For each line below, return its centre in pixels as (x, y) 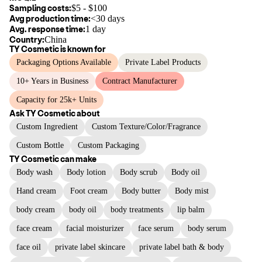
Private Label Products (163, 62)
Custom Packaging (108, 145)
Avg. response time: (47, 29)
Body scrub (139, 172)
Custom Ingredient (47, 127)
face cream (34, 228)
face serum (156, 228)
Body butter (141, 191)
